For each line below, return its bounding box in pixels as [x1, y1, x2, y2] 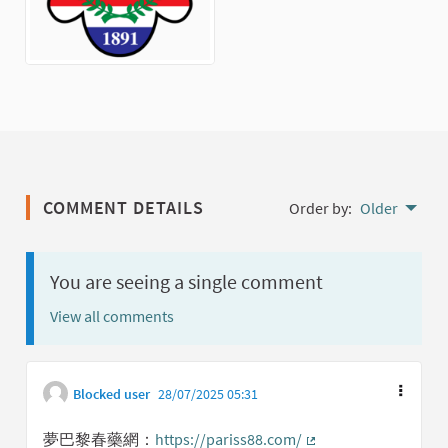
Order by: [289, 198, 352, 219]
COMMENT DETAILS [38, 196, 204, 220]
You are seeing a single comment [50, 269, 323, 295]
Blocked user [73, 385, 150, 404]
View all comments [50, 306, 174, 327]
